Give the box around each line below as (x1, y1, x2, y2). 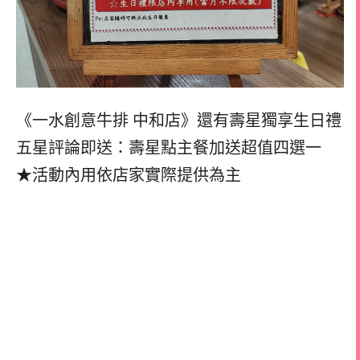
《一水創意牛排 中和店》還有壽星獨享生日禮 (16, 111, 342, 129)
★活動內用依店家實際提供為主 (16, 166, 241, 184)
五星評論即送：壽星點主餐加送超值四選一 (16, 138, 321, 157)
